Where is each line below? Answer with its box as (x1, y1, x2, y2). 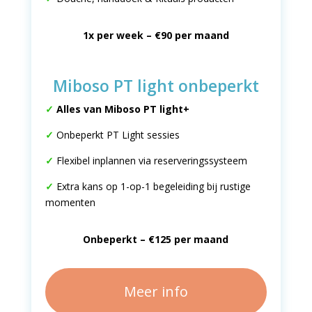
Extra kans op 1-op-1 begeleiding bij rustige (53, 180, 251, 193)
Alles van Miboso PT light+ (56, 102, 189, 116)
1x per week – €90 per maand (82, 29, 229, 42)
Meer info (123, 282, 188, 301)
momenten (45, 196, 95, 209)
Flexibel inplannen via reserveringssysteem (53, 154, 247, 167)
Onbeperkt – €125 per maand (83, 233, 229, 246)
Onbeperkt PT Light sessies (53, 128, 180, 141)
